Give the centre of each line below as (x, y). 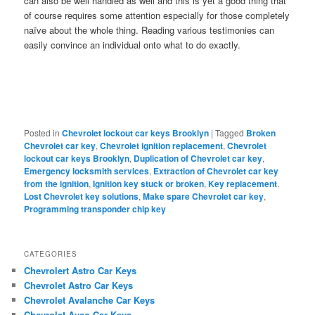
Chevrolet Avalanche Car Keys (90, 300)
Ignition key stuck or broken (149, 183)
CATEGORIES (51, 254)
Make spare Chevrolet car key (204, 196)
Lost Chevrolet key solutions (82, 196)
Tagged (230, 132)
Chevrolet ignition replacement (162, 145)
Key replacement (243, 183)
